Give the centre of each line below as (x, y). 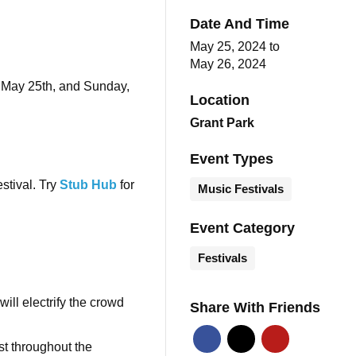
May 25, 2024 (229, 46)
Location (219, 100)
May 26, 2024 (228, 64)
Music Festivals (240, 188)
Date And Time (239, 23)
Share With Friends (255, 307)
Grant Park (222, 122)
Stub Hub (88, 185)
